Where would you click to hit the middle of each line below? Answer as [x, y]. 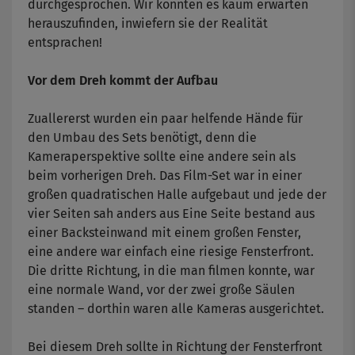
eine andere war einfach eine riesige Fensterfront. [171, 252]
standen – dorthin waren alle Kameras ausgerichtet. [176, 309]
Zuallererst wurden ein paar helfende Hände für [165, 119]
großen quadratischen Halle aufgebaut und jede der [177, 195]
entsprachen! [65, 43]
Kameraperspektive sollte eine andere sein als [162, 157]
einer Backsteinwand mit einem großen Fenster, [164, 233]
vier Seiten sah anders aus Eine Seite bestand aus [171, 214]
